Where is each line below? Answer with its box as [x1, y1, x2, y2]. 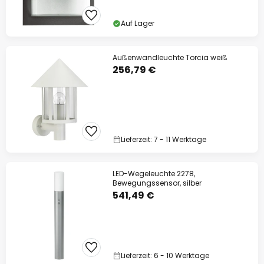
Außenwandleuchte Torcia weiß [113, 52, 227, 62]
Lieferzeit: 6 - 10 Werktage [121, 250, 209, 260]
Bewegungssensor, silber [113, 178, 202, 188]
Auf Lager [121, 18, 154, 28]
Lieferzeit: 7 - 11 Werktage [121, 134, 206, 144]
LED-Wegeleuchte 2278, [113, 169, 195, 179]
